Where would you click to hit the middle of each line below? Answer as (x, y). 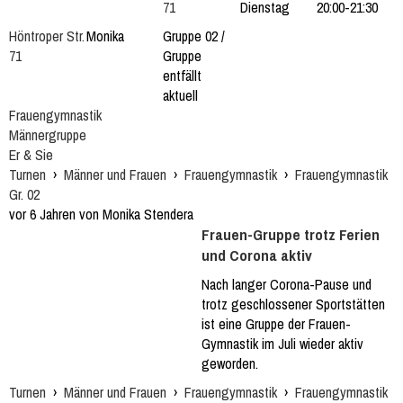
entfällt (183, 76)
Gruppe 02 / (194, 36)
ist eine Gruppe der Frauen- (276, 324)
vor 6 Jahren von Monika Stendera (101, 214)
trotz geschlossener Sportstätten (293, 304)
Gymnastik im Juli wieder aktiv (282, 344)
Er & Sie (31, 155)
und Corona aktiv (257, 255)
